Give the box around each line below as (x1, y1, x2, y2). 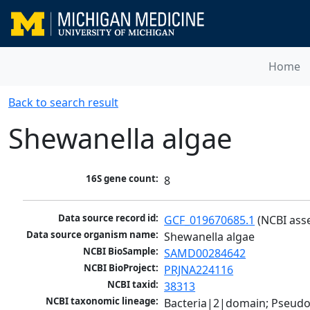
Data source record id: (58, 212, 159, 225)
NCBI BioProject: (84, 262, 159, 275)
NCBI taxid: (107, 278, 159, 291)
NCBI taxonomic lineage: (46, 295, 159, 308)
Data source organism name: (26, 228, 159, 241)
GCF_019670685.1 (164, 212, 255, 228)
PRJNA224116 (164, 262, 234, 278)
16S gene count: (86, 172, 159, 185)
